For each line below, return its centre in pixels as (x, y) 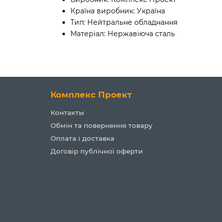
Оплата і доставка (83, 138)
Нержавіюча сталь (141, 33)
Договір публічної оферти (97, 151)
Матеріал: (88, 33)
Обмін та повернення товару (102, 125)
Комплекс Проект (91, 95)
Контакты (67, 112)
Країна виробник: (103, 11)
